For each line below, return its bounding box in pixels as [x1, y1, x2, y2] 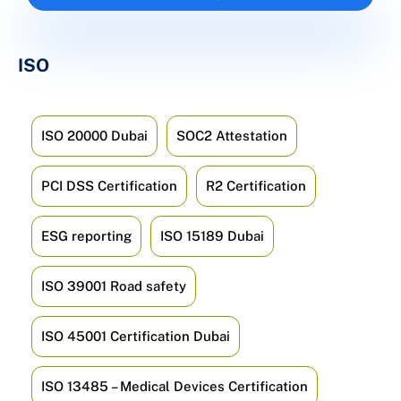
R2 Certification [206, 178, 306, 194]
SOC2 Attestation [176, 128, 287, 144]
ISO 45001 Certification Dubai [41, 328, 230, 345]
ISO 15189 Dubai [160, 228, 264, 244]
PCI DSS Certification [41, 178, 177, 194]
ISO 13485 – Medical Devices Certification [41, 379, 308, 395]
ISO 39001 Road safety [41, 278, 186, 294]
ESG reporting [41, 228, 132, 244]
